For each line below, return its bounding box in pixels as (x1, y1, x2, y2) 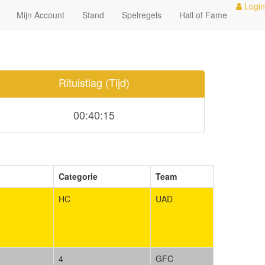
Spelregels (122, 9, 161, 21)
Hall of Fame (179, 9, 227, 21)
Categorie (59, 170, 98, 182)
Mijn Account (17, 9, 64, 21)
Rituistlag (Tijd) (58, 75, 130, 90)
